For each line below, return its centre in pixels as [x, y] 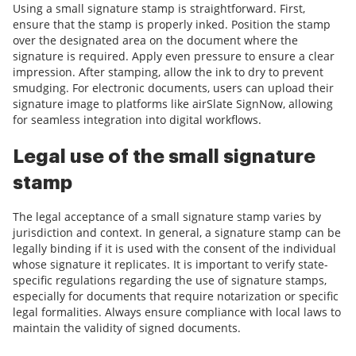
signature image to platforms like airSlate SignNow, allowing [173, 104]
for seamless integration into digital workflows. [137, 120]
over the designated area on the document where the [155, 41]
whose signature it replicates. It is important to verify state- [170, 265]
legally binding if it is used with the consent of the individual [174, 249]
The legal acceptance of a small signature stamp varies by [167, 217]
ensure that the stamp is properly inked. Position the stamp [172, 25]
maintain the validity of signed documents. [127, 328]
